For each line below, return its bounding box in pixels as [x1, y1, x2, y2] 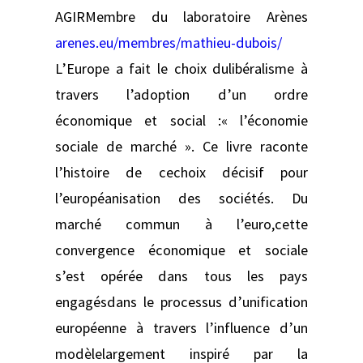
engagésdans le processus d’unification [55, 292, 308, 311]
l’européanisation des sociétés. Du [55, 188, 308, 207]
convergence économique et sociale [55, 240, 308, 259]
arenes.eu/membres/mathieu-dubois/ [55, 32, 282, 52]
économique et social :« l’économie [55, 110, 308, 130]
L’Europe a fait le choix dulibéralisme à [55, 58, 308, 78]
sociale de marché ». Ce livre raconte [55, 136, 308, 156]
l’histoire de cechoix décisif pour [55, 162, 308, 181]
